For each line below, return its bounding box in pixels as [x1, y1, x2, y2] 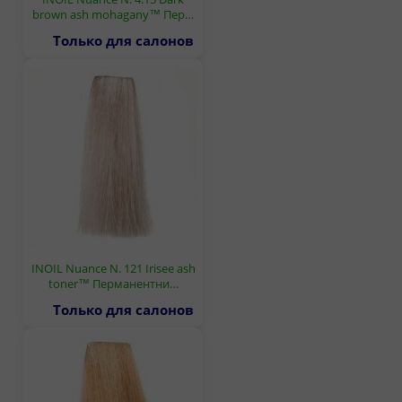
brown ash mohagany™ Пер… [32, 5, 194, 22]
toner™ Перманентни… [48, 275, 179, 292]
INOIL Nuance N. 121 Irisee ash [31, 259, 196, 276]
